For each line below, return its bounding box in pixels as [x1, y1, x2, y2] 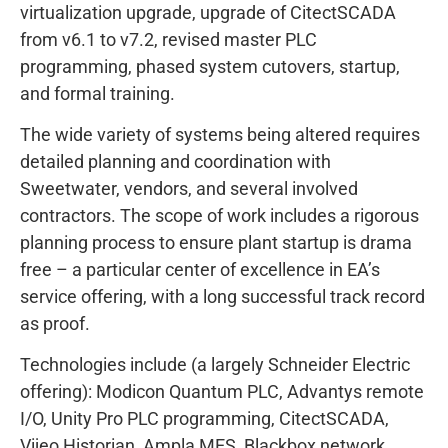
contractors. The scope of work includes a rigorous [20, 205, 419, 227]
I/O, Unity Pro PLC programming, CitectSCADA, [20, 408, 389, 430]
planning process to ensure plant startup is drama [20, 232, 412, 254]
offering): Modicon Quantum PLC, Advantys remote [20, 381, 424, 403]
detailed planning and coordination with [20, 151, 331, 173]
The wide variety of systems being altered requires [20, 124, 420, 146]
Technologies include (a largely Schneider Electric [20, 354, 410, 376]
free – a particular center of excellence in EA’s [20, 259, 380, 281]
